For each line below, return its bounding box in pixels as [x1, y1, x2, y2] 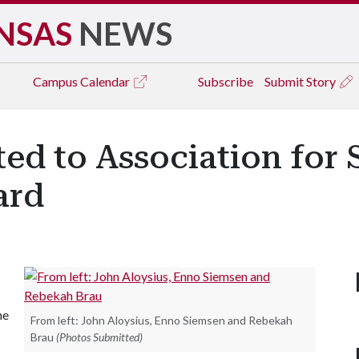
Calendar [80, 74, 132, 89]
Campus [33, 74, 80, 89]
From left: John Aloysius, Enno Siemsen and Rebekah [30, 313, 292, 327]
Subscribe [198, 74, 253, 89]
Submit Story [264, 74, 338, 89]
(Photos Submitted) [56, 330, 143, 344]
